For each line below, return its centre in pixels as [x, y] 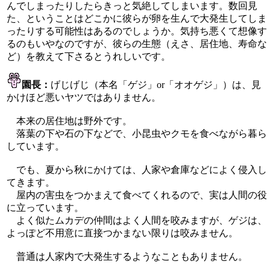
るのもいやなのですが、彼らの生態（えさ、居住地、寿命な [137, 43]
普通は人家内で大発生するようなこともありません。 [127, 256]
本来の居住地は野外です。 [69, 121]
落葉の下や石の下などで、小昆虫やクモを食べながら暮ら [137, 133]
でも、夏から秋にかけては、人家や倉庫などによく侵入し [137, 169]
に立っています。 [45, 207]
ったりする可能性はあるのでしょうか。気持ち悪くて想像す [137, 31]
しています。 [36, 146]
